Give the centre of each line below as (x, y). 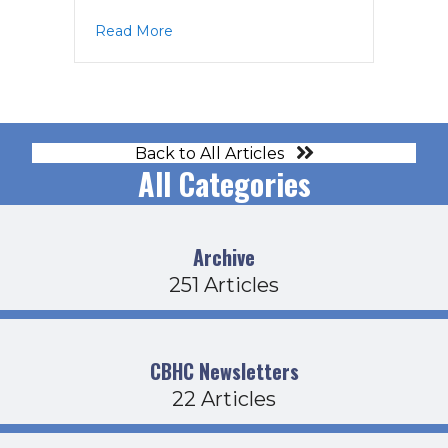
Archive (224, 257)
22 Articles (224, 399)
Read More (134, 30)
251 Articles (224, 285)
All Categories (224, 184)
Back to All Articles (209, 153)
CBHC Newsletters (224, 371)
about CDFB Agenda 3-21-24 (271, 29)
